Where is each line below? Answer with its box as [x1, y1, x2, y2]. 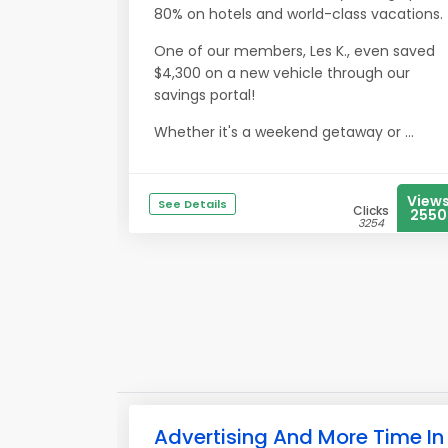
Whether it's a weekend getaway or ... [154, 122, 414, 142]
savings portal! [154, 85, 255, 105]
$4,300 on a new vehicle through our [154, 63, 410, 83]
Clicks [353, 202, 389, 219]
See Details [158, 196, 227, 212]
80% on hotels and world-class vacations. [154, 4, 443, 24]
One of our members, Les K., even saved [154, 41, 435, 61]
